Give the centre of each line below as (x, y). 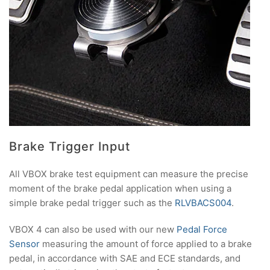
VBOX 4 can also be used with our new (93, 230)
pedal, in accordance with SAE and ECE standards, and (125, 259)
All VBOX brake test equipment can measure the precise (129, 174)
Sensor (24, 244)
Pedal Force (202, 230)
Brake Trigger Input (70, 147)
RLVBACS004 (203, 203)
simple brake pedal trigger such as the (92, 203)
